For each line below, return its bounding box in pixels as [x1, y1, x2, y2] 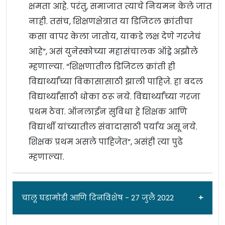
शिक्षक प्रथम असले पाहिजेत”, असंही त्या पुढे [29, 136, 183, 148]
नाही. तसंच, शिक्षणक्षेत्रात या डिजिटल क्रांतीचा [29, 16, 193, 28]
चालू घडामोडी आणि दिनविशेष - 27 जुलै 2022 [22, 192, 174, 203]
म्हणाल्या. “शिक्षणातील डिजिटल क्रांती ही [29, 61, 175, 73]
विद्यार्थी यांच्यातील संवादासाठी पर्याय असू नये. [29, 121, 197, 133]
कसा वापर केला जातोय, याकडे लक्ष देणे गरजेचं [29, 31, 201, 43]
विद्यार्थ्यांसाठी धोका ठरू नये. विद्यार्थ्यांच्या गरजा [29, 91, 200, 103]
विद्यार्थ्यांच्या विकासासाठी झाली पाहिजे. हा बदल [29, 76, 203, 88]
